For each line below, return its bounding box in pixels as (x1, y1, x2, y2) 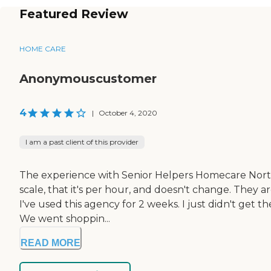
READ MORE (21, 237, 80, 248)
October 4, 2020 (99, 108, 157, 117)
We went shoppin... (19, 212, 110, 224)
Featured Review (19, 6, 128, 21)
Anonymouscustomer (19, 71, 157, 86)
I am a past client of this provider (25, 137, 139, 146)
